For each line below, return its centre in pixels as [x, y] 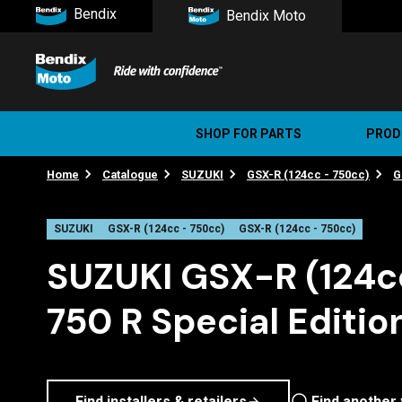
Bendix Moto [266, 16]
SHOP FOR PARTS [249, 133]
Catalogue [130, 174]
